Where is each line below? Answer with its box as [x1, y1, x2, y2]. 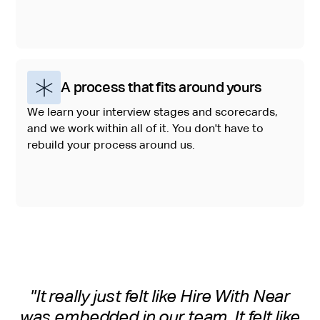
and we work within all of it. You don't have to [27, 122, 264, 136]
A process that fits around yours [61, 79, 262, 96]
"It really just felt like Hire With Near [29, 286, 291, 306]
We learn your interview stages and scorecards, [27, 106, 279, 119]
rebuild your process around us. [27, 139, 196, 152]
